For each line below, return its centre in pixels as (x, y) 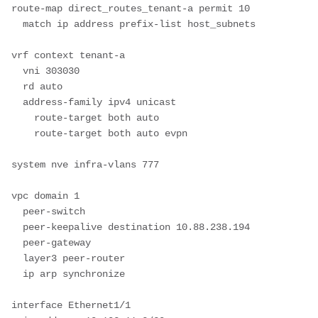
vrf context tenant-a (68, 55)
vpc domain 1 (45, 196)
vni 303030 (17, 71)
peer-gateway (17, 242)
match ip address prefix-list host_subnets (17, 24)
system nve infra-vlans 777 (85, 164)
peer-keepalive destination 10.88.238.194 (17, 227)
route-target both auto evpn (23, 133)
